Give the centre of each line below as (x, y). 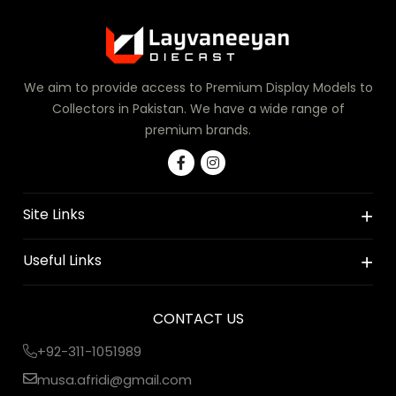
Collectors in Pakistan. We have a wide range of (198, 108)
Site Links (54, 214)
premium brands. (198, 129)
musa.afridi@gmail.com (115, 379)
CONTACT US (198, 318)
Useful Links (63, 260)
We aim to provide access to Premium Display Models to (198, 87)
